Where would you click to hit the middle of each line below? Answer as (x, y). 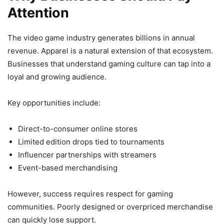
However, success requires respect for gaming (90, 194)
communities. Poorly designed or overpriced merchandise (110, 207)
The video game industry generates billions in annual (101, 38)
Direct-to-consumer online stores (78, 129)
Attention (38, 13)
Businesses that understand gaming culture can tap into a (109, 64)
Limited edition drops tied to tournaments (91, 142)
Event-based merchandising (68, 168)
